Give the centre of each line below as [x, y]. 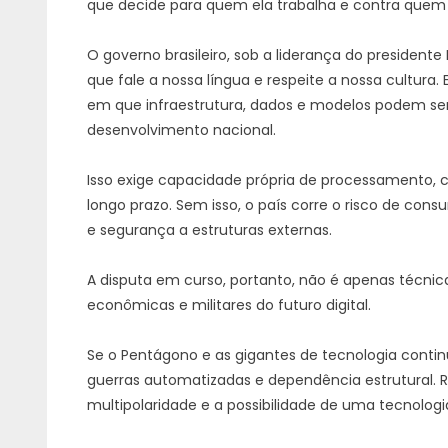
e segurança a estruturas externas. [209, 230]
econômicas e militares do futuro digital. [229, 305]
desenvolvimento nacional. [181, 130]
